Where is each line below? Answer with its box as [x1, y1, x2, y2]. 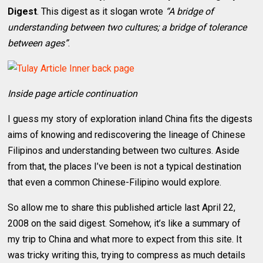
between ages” [8, 37, 69, 49]
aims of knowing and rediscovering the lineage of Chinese [8, 129, 246, 140]
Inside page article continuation [8, 87, 138, 99]
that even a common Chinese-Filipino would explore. [8, 176, 222, 188]
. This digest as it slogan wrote [37, 5, 166, 17]
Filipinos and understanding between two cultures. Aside [8, 144, 240, 156]
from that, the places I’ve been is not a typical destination [8, 160, 242, 172]
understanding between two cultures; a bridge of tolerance [8, 21, 247, 33]
